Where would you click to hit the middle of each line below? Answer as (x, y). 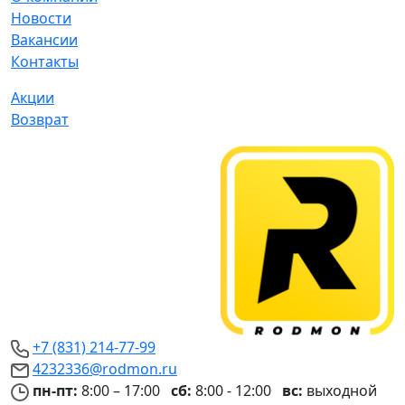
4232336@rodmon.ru (105, 369)
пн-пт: (55, 391)
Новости (41, 19)
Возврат (40, 120)
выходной (340, 391)
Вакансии (44, 40)
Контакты (45, 62)
